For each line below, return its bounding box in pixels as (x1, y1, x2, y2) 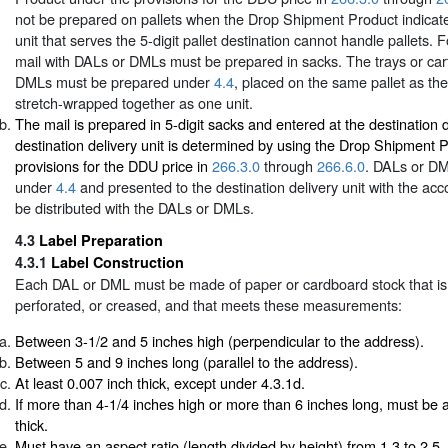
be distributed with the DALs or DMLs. (15, 196, 254, 218)
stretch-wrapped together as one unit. (15, 91, 253, 113)
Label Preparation (39, 230, 163, 251)
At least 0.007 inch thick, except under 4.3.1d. (15, 371, 305, 393)
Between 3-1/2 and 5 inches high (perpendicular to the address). (15, 329, 424, 351)
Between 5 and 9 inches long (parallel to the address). (15, 350, 358, 372)
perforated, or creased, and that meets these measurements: (15, 294, 402, 316)
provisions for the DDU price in (15, 154, 212, 176)
